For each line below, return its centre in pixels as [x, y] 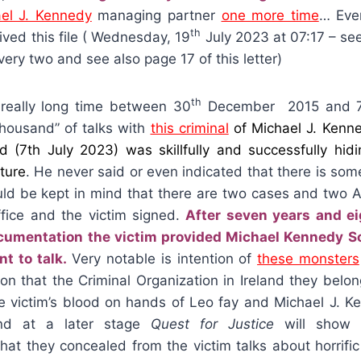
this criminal [189, 128]
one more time [270, 15]
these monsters [308, 258]
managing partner [156, 15]
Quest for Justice [212, 324]
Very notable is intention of [162, 258]
